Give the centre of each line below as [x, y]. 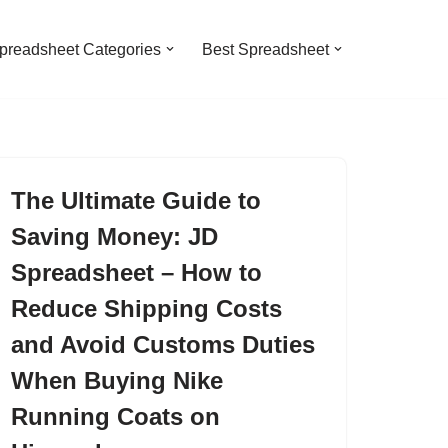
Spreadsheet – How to [136, 272]
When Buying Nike [117, 380]
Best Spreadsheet [265, 49]
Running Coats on [115, 416]
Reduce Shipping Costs [146, 308]
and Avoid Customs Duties [163, 344]
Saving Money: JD [114, 236]
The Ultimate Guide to [136, 200]
